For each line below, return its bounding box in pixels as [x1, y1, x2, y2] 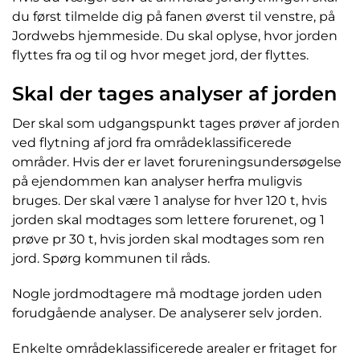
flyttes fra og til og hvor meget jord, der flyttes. [12, 47, 309, 63]
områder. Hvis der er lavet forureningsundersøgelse [12, 154, 342, 170]
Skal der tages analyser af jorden [12, 82, 337, 106]
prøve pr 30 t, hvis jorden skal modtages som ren [12, 231, 325, 247]
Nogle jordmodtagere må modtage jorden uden [12, 286, 322, 302]
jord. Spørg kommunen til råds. [12, 251, 210, 267]
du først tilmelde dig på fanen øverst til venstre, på [12, 9, 335, 25]
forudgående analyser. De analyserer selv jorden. [12, 305, 321, 321]
